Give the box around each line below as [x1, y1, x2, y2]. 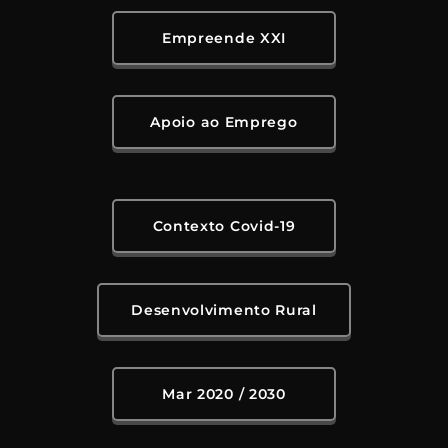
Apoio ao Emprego [150, 113, 298, 132]
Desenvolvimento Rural [131, 301, 317, 320]
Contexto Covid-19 [152, 217, 296, 236]
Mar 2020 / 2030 [162, 385, 286, 404]
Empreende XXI [161, 29, 287, 48]
